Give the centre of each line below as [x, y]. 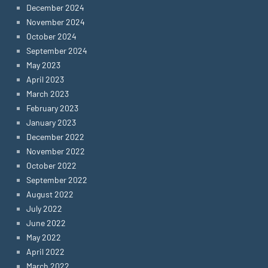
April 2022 [45, 252]
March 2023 [48, 94]
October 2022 [51, 165]
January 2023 [51, 122]
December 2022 [55, 137]
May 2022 [44, 237]
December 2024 [55, 7]
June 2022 [46, 223]
